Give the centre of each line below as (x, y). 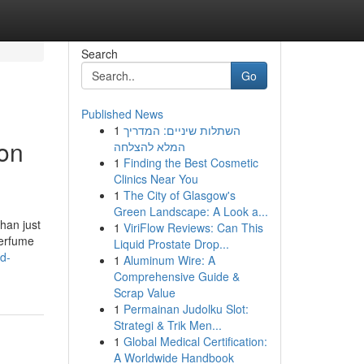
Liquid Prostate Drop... (171, 244)
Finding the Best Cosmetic (191, 162)
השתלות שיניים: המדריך (182, 130)
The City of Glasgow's (179, 195)
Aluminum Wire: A (169, 260)
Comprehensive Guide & (176, 276)
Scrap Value (144, 292)
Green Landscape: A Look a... (191, 211)
